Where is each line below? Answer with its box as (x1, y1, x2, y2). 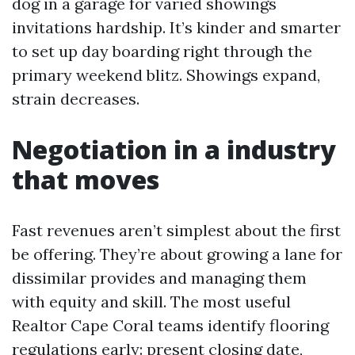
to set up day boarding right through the (12, 41, 312, 61)
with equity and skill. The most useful (12, 292, 291, 311)
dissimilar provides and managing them (12, 268, 307, 288)
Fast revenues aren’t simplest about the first (12, 220, 341, 240)
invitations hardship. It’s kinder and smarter (12, 17, 341, 37)
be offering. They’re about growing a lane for (12, 244, 342, 264)
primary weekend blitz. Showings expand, (12, 65, 320, 85)
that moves (12, 162, 159, 197)
